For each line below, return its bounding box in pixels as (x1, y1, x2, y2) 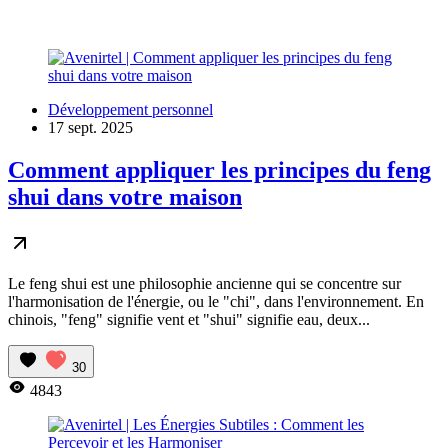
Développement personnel (48, 100, 213, 118)
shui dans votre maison (8, 183, 242, 210)
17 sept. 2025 (48, 118, 133, 136)
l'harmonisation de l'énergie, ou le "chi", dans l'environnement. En (8, 292, 424, 310)
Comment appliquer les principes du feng (8, 156, 431, 183)
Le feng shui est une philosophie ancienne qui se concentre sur (8, 274, 401, 292)
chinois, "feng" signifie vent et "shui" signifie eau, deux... (8, 310, 370, 328)
